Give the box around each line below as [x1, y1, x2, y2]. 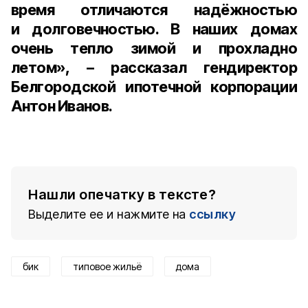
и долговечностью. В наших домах [11, 20, 297, 38]
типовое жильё [73, 261, 142, 272]
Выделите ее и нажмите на [28, 207, 186, 221]
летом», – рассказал [11, 58, 204, 76]
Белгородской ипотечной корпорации [11, 78, 297, 96]
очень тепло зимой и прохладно [11, 39, 297, 57]
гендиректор [203, 58, 297, 76]
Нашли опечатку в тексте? [28, 186, 216, 203]
